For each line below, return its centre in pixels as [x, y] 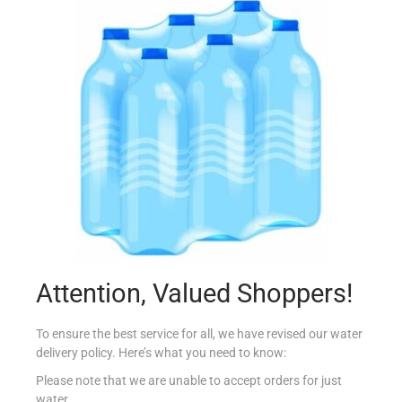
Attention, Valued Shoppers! [194, 293]
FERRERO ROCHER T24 [201, 65]
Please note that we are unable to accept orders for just [189, 380]
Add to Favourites [212, 166]
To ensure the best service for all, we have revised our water [199, 333]
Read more [209, 126]
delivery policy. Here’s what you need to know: [161, 352]
